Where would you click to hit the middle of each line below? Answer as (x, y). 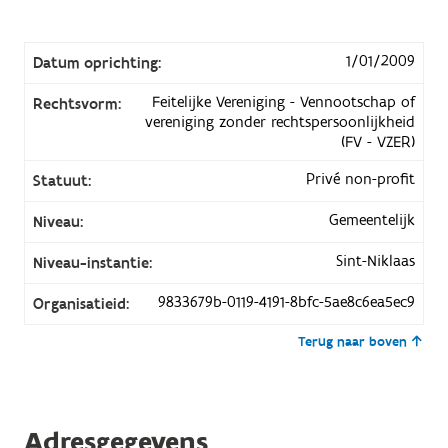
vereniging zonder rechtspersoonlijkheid (280, 121)
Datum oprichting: (96, 62)
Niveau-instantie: (92, 262)
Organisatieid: (80, 303)
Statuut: (61, 180)
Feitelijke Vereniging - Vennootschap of (284, 101)
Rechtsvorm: (76, 103)
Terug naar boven (353, 341)
